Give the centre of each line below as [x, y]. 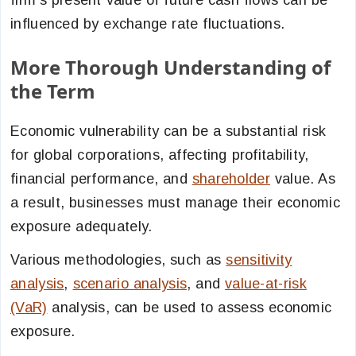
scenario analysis [130, 284]
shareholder [231, 179]
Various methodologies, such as [118, 260]
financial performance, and [101, 179]
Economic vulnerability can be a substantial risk [168, 131]
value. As [302, 179]
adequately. [112, 226]
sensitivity [259, 260]
